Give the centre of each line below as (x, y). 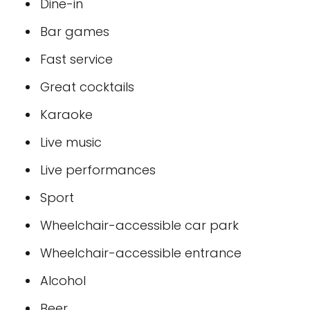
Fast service (76, 59)
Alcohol (63, 281)
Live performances (98, 170)
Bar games (75, 31)
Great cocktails (87, 87)
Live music (71, 142)
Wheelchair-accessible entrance (141, 253)
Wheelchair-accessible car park (139, 225)
